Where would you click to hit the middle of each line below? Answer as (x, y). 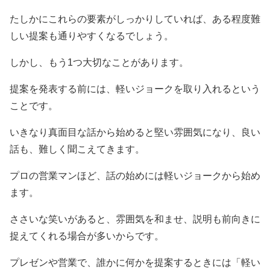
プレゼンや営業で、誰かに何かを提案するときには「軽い (135, 262)
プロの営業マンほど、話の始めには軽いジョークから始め (135, 176)
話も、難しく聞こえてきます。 (77, 149)
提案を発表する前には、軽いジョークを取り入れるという (135, 89)
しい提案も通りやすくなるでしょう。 (92, 36)
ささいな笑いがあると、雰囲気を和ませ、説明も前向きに (135, 219)
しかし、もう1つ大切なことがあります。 (99, 62)
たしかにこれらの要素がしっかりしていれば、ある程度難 (135, 19)
